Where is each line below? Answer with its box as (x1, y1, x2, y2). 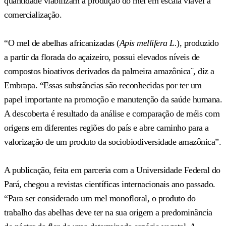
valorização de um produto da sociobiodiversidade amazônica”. (4, 136, 221, 147)
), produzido (177, 37, 218, 48)
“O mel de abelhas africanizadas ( (4, 37, 120, 48)
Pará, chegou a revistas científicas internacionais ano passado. (4, 179, 215, 189)
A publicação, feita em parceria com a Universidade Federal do (4, 164, 220, 175)
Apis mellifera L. (119, 37, 177, 48)
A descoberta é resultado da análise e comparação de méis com (4, 108, 219, 119)
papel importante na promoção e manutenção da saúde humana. (4, 94, 222, 104)
